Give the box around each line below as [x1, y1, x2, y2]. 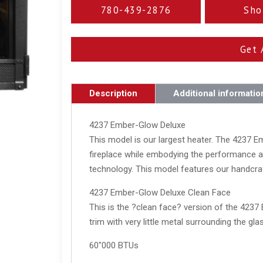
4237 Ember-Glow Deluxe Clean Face [89, 187, 231, 198]
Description [89, 88, 138, 99]
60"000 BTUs [89, 240, 139, 251]
